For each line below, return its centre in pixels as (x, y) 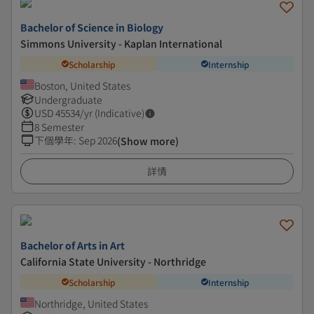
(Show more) (148, 141)
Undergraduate (68, 100)
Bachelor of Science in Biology (92, 27)
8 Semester (59, 127)
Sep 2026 (98, 140)
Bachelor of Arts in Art (73, 245)
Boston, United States (82, 86)
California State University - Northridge (113, 261)
